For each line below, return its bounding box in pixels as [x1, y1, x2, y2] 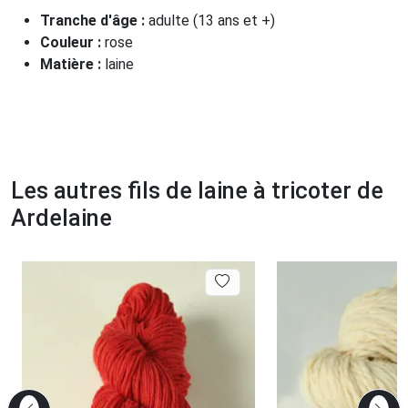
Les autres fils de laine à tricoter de [11, 177, 383, 204]
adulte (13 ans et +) [148, 11, 275, 29]
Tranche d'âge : [40, 11, 148, 29]
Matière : [40, 55, 105, 73]
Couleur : [40, 33, 105, 51]
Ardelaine [11, 204, 112, 231]
